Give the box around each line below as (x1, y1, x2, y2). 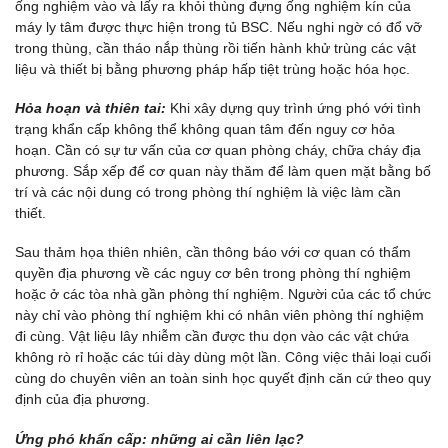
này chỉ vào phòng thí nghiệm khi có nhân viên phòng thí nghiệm (15, 307, 424, 324)
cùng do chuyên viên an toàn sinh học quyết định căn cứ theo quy (15, 370, 431, 387)
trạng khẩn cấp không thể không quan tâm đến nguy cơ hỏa (15, 121, 395, 138)
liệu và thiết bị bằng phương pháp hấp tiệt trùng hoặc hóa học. (15, 61, 410, 77)
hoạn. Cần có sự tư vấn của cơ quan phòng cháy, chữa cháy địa (15, 142, 421, 159)
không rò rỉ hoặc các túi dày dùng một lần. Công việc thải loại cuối (15, 349, 431, 366)
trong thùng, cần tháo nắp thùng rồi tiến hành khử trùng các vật (15, 40, 416, 56)
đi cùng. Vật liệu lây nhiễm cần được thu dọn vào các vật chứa (15, 328, 409, 345)
